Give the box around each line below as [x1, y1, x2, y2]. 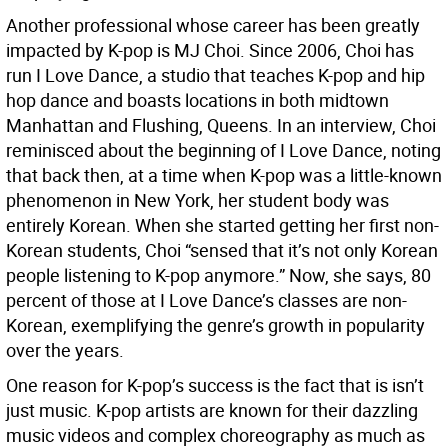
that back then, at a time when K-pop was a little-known [6, 163, 442, 188]
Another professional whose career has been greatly [6, 13, 420, 38]
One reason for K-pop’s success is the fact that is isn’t [6, 373, 424, 398]
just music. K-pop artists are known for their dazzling [6, 398, 418, 423]
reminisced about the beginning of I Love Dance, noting [6, 138, 441, 163]
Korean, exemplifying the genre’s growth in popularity [6, 313, 425, 338]
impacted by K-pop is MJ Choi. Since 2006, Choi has [6, 38, 414, 63]
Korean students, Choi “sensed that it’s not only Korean [6, 238, 438, 263]
